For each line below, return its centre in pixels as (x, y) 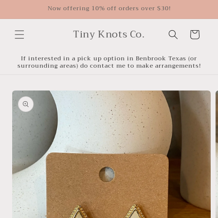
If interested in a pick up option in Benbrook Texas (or (109, 58)
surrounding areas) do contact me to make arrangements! (109, 66)
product (23, 99)
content (28, 15)
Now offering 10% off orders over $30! (109, 8)
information (29, 108)
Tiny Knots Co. (109, 34)
